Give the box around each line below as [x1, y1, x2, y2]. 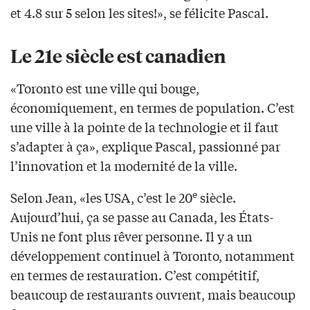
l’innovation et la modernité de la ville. [10, 156, 237, 174]
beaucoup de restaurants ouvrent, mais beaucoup [10, 284, 295, 303]
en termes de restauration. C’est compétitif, [10, 265, 259, 284]
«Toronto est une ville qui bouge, [10, 78, 199, 97]
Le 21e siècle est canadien [10, 42, 226, 67]
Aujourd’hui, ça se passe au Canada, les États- [10, 207, 273, 226]
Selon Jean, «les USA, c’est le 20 [10, 188, 192, 206]
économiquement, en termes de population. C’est [10, 98, 295, 116]
